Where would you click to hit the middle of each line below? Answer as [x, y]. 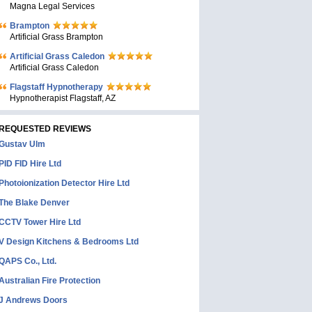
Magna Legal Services [52, 6]
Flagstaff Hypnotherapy [56, 87]
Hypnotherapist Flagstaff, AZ [63, 98]
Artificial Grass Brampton [56, 37]
